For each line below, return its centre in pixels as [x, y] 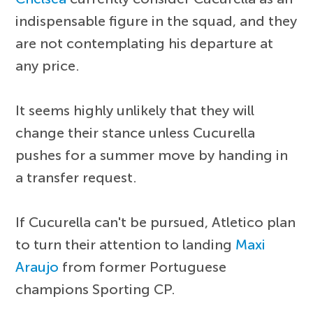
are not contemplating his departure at [145, 44]
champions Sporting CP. [96, 290]
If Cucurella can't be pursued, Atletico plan [156, 223]
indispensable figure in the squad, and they [156, 21]
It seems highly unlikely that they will [135, 111]
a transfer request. [77, 178]
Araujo [37, 267]
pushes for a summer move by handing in [152, 155]
